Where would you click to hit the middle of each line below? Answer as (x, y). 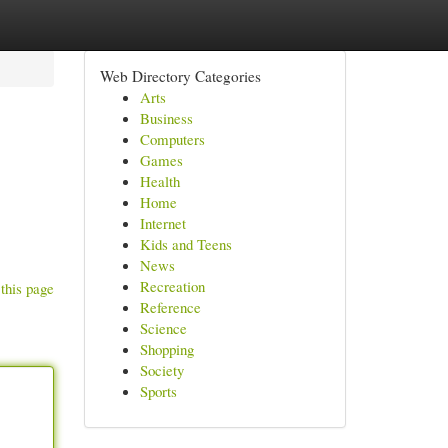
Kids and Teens (185, 244)
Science (163, 328)
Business (166, 118)
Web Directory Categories (180, 76)
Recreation (172, 286)
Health (159, 181)
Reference (170, 307)
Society (161, 370)
